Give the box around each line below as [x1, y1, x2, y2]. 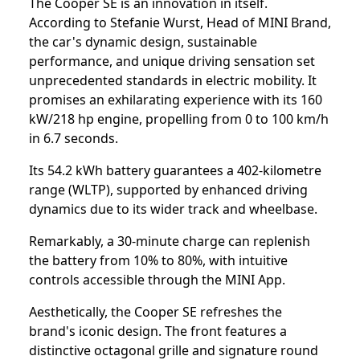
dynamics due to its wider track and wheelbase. [29, 199, 321, 218]
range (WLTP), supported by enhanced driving [29, 180, 308, 198]
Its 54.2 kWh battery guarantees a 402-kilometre [29, 161, 321, 179]
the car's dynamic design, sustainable [29, 32, 257, 51]
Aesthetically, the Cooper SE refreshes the [29, 302, 282, 321]
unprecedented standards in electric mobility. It [29, 71, 317, 89]
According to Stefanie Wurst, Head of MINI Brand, [29, 13, 331, 31]
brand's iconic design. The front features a [29, 321, 287, 340]
